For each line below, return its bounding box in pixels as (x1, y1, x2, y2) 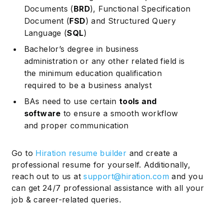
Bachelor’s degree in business (24, 44, 139, 54)
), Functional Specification (90, 3, 191, 14)
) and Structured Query (85, 15, 176, 26)
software (24, 108, 61, 118)
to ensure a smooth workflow (61, 108, 178, 118)
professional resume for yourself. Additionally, (12, 159, 191, 170)
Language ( (24, 28, 67, 38)
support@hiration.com (83, 171, 169, 181)
